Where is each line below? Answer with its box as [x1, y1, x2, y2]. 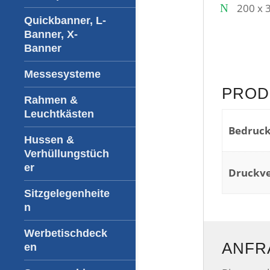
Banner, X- [24, 28, 78, 40]
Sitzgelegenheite [24, 187, 110, 199]
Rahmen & [24, 94, 78, 106]
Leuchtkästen [24, 108, 94, 120]
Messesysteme [24, 68, 101, 80]
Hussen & [24, 134, 74, 146]
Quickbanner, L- [24, 14, 106, 27]
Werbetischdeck [24, 227, 107, 239]
